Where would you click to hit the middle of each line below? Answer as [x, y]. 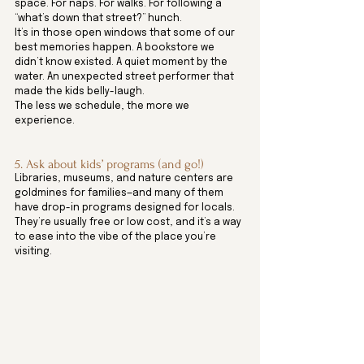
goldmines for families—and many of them [120, 194]
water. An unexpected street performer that [126, 78]
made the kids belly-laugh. [80, 92]
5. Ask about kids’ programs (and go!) [109, 165]
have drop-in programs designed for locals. [125, 208]
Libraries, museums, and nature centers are [125, 179]
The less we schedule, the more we [103, 107]
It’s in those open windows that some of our [126, 34]
